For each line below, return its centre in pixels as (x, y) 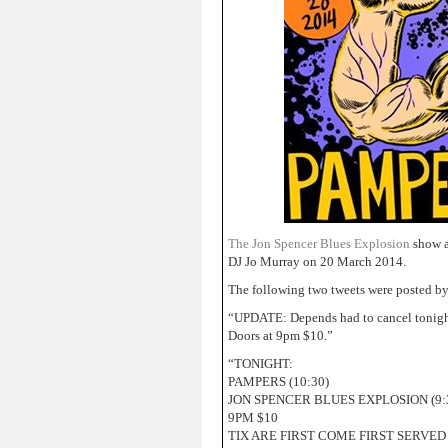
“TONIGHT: (260, 363)
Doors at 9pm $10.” (280, 335)
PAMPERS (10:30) (278, 381)
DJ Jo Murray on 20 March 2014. (317, 261)
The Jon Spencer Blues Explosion (320, 243)
